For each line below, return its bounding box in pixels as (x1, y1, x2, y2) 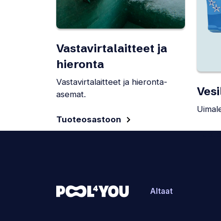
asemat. (56, 89, 86, 100)
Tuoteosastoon (56, 114, 121, 124)
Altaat (150, 186, 173, 196)
